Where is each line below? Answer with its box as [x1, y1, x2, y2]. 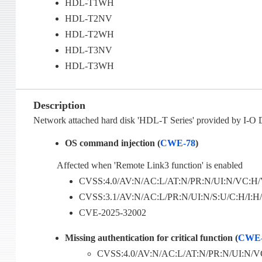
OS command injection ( [65, 138, 161, 149]
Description [33, 99, 85, 112]
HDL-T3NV [65, 45, 113, 56]
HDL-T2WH [65, 29, 115, 40]
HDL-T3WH [65, 61, 115, 71]
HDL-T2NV [65, 13, 113, 24]
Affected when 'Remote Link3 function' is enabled [56, 160, 243, 171]
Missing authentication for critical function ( [65, 233, 239, 243]
